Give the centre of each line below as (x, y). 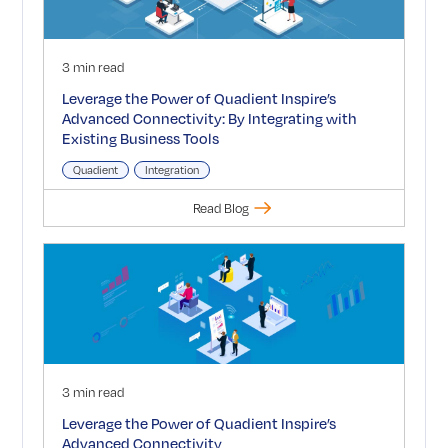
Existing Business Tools (140, 138)
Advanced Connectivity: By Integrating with (209, 118)
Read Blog (221, 208)
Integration (171, 170)
